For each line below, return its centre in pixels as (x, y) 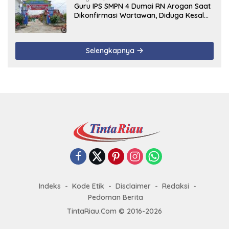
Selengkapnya (111, 50)
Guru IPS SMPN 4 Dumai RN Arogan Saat (142, 6)
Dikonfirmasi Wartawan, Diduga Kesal (139, 15)
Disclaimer (133, 186)
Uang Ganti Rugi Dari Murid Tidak (131, 24)
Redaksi (176, 186)
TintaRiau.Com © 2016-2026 (114, 211)
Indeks (50, 186)
